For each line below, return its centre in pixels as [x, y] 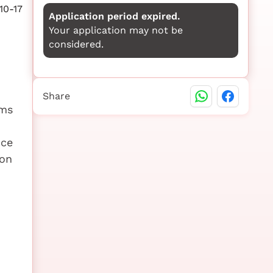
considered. [76, 44]
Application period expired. [114, 16]
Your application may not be [115, 30]
